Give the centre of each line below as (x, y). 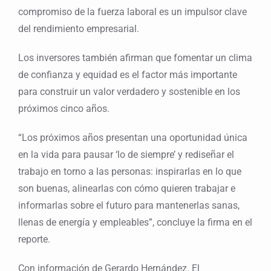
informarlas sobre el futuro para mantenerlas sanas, (129, 206)
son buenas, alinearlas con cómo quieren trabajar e (127, 189)
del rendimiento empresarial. (79, 29)
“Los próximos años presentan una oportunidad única (133, 138)
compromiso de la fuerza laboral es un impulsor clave (132, 12)
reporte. (34, 240)
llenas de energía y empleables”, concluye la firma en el (135, 223)
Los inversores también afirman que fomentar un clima (135, 58)
